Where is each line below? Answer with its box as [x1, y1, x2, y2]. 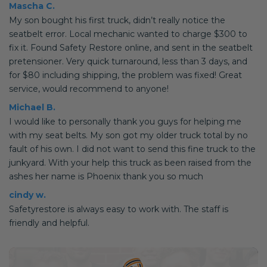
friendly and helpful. [9, 218, 89, 228]
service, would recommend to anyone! [9, 83, 169, 94]
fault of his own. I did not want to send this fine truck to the [9, 144, 256, 154]
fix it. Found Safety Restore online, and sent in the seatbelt [9, 42, 253, 53]
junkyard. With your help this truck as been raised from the [9, 157, 252, 168]
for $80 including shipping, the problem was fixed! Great [9, 70, 242, 80]
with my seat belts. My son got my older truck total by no [9, 130, 248, 141]
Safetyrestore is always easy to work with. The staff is [9, 204, 228, 215]
